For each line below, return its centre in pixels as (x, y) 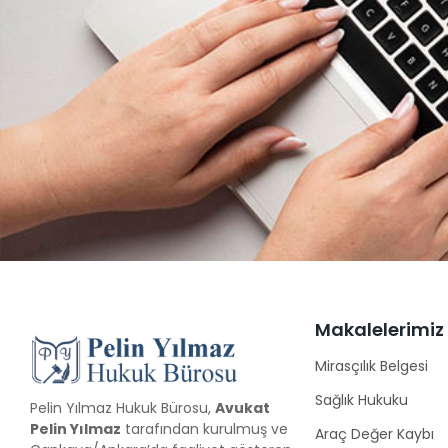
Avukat (242, 408)
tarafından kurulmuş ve (204, 429)
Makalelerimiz (379, 329)
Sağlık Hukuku (361, 399)
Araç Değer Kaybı (374, 433)
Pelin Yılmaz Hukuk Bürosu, (122, 408)
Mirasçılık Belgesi (371, 365)
